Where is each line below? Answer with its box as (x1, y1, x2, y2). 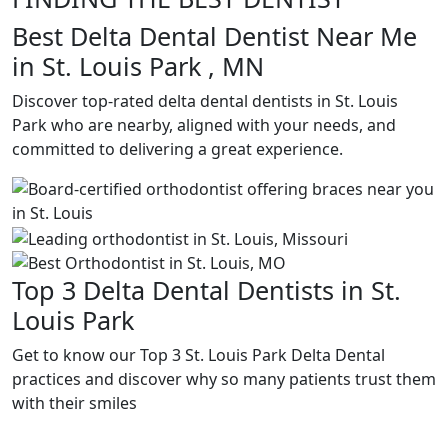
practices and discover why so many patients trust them (12, 367, 436, 390)
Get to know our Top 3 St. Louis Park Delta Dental (12, 343, 385, 366)
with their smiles (12, 391, 137, 414)
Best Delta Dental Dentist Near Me (12, 19, 417, 53)
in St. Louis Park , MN (12, 49, 264, 83)
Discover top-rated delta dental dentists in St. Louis (12, 90, 398, 112)
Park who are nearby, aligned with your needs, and (12, 114, 396, 136)
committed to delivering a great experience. (12, 138, 343, 160)
